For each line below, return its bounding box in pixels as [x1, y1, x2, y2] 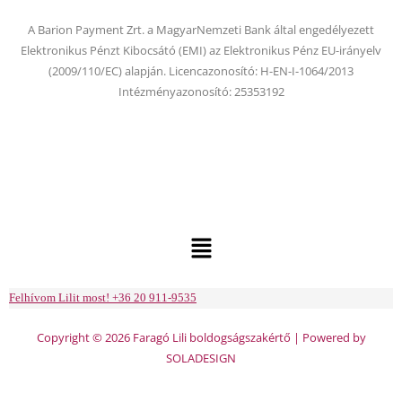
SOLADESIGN [166, 350, 236, 367]
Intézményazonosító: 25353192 [118, 83, 284, 100]
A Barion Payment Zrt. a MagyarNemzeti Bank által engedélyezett [28, 21, 374, 38]
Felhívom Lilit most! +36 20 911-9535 [9, 292, 197, 305]
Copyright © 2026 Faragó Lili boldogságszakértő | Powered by [36, 329, 366, 346]
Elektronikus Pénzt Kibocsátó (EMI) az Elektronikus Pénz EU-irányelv [21, 41, 381, 58]
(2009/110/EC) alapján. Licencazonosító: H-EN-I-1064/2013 [48, 62, 354, 79]
